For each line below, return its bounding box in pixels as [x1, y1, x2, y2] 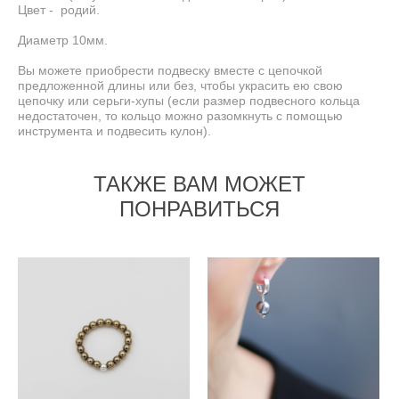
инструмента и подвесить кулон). [18, 123, 211, 138]
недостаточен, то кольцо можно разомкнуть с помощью [18, 108, 343, 123]
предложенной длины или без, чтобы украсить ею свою [18, 77, 343, 93]
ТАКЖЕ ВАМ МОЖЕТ [94, 172, 305, 196]
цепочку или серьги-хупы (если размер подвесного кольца [18, 93, 360, 108]
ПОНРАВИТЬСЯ [119, 197, 280, 221]
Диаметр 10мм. [18, 32, 108, 47]
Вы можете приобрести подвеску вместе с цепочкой [18, 62, 322, 77]
